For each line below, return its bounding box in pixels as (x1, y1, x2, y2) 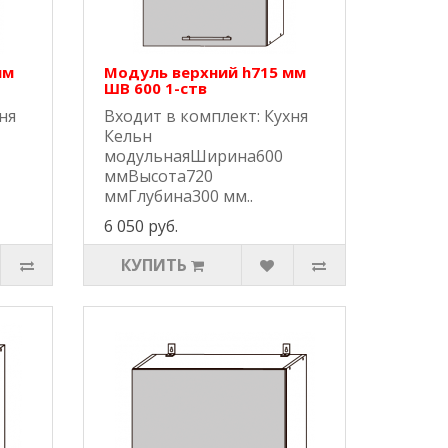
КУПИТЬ (121, 254, 188, 277)
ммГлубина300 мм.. (104, 185, 254, 208)
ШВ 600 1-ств (104, 78, 208, 99)
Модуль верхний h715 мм (104, 62, 307, 83)
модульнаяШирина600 (104, 145, 284, 168)
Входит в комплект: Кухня (104, 105, 309, 128)
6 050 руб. (104, 215, 179, 238)
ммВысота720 (104, 165, 214, 188)
